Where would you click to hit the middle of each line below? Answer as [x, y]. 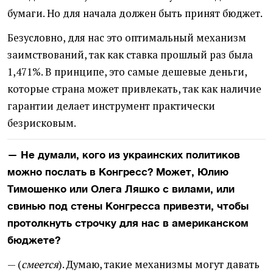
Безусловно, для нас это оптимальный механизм [127, 38]
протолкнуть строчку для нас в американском [128, 223]
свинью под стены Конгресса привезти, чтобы [128, 206]
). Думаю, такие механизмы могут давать [159, 264]
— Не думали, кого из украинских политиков [124, 155]
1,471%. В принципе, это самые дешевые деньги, [127, 72]
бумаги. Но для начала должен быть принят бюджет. [135, 13]
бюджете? [34, 240]
